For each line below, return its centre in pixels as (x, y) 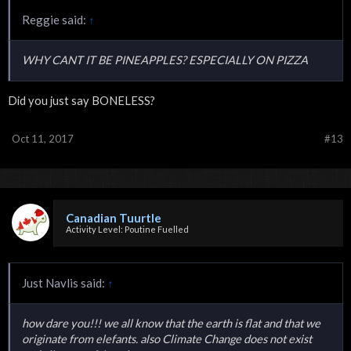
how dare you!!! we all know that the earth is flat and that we (171, 323)
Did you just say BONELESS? (81, 100)
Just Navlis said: (65, 282)
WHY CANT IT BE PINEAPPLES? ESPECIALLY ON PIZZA (165, 60)
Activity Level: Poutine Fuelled (127, 229)
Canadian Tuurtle (114, 217)
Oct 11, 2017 (43, 138)
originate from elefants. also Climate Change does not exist (167, 338)
